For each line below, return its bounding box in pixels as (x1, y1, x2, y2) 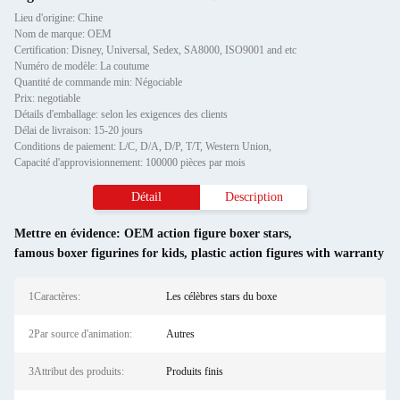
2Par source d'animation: (29, 328, 132, 340)
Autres (165, 328, 195, 340)
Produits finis (165, 365, 223, 378)
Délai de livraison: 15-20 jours (14, 124, 143, 137)
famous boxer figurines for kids (14, 246, 184, 260)
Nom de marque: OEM (14, 28, 112, 40)
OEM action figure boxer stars (124, 227, 288, 240)
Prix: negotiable (14, 92, 80, 104)
